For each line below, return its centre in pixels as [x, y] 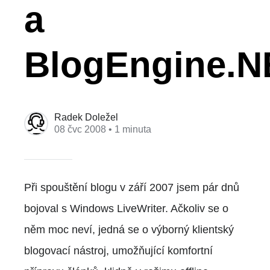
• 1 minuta [129, 129]
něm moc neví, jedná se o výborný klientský [129, 229]
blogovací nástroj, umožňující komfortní [118, 250]
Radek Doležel [86, 117]
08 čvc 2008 [80, 129]
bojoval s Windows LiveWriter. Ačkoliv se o [126, 208]
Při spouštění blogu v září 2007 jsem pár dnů [132, 187]
